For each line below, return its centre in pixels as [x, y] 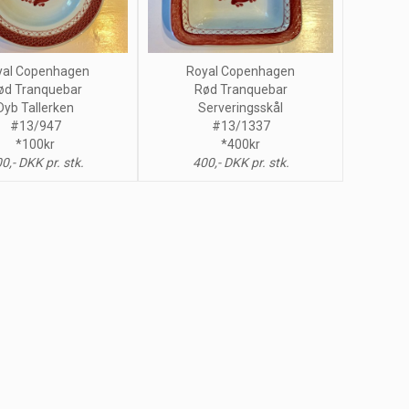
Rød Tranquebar [241, 90]
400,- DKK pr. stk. [241, 163]
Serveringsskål [241, 108]
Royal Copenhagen [241, 72]
